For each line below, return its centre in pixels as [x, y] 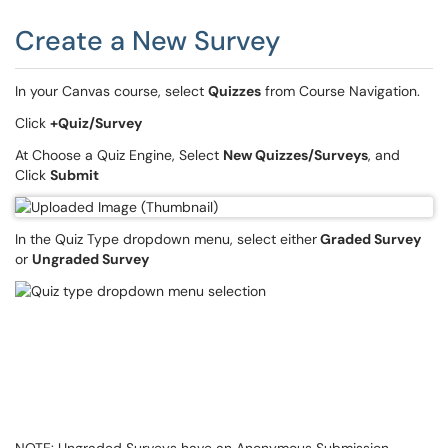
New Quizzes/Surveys [295, 155]
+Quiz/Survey [96, 123]
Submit [74, 175]
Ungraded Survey [90, 259]
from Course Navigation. [342, 91]
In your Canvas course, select [111, 91]
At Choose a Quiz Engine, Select [119, 155]
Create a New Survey [147, 40]
